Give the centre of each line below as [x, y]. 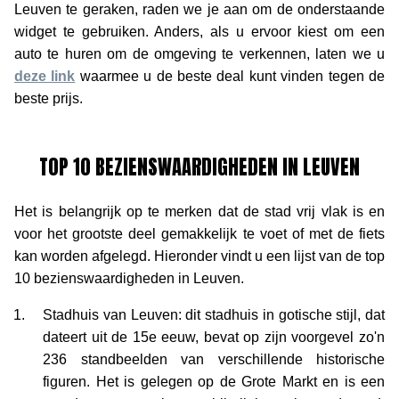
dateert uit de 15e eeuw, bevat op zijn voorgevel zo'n [214, 337]
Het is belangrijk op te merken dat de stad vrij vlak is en [199, 211]
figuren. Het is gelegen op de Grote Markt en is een [214, 381]
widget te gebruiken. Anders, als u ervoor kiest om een [199, 31]
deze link [45, 76]
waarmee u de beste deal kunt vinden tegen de [230, 76]
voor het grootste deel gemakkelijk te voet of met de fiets [199, 233]
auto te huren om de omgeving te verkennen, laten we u [199, 53]
